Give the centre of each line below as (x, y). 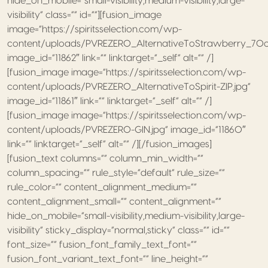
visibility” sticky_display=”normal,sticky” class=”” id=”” (118, 230)
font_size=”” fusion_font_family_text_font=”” (102, 244)
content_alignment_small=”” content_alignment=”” (114, 201)
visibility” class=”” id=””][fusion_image (84, 15)
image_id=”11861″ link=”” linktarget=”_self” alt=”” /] (109, 101)
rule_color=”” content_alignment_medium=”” (102, 187)
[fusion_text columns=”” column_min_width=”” (105, 158)
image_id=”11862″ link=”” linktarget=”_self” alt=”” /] (110, 58)
